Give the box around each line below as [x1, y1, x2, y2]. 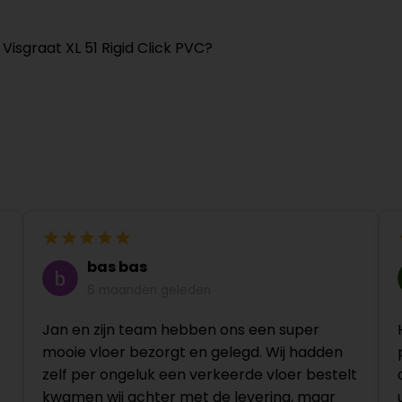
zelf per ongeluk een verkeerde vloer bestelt [41, 364, 357, 386]
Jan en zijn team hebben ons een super [41, 319, 319, 341]
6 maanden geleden [86, 282, 211, 300]
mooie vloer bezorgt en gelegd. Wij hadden [41, 342, 343, 363]
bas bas [86, 257, 147, 278]
